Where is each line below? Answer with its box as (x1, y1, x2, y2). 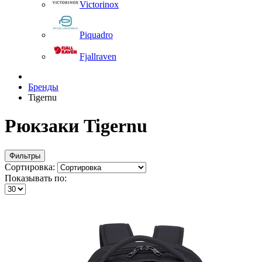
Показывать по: (5, 173, 67, 183)
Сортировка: (5, 161, 57, 172)
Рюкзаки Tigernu (5, 115, 147, 137)
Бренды (28, 82, 58, 92)
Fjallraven (80, 51, 116, 61)
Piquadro (80, 30, 113, 40)
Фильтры (9, 151, 40, 160)
